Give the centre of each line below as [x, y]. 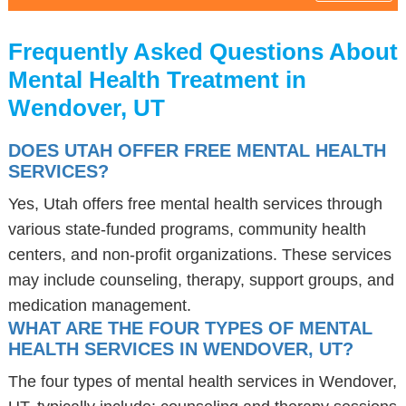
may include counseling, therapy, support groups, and [201, 280]
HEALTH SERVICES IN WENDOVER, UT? [180, 349]
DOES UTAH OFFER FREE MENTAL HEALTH [197, 150]
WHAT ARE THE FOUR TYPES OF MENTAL [190, 328]
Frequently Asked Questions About [203, 52]
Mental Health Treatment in [157, 80]
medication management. [99, 305]
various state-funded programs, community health [187, 229]
